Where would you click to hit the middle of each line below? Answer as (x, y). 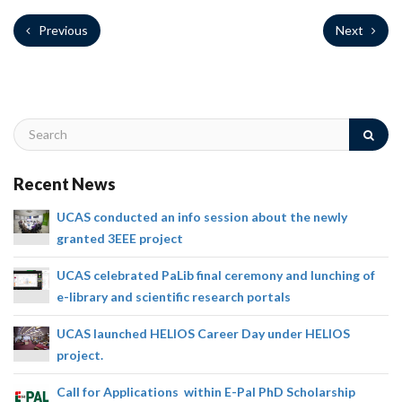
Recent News (65, 184)
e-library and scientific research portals (174, 297)
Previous (62, 30)
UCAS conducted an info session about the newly (202, 217)
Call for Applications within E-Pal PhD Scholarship (206, 392)
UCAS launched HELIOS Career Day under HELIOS (203, 334)
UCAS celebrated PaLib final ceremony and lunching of (216, 275)
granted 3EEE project (120, 239)
